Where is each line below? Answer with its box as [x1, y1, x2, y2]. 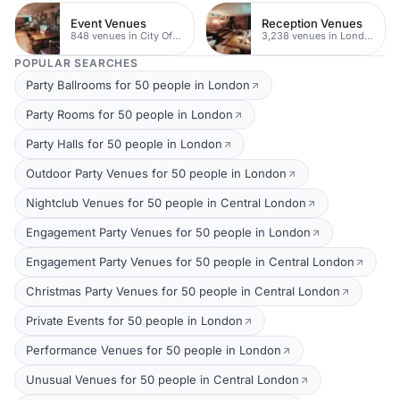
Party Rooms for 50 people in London [26, 107, 233, 121]
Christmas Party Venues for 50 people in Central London [26, 284, 340, 298]
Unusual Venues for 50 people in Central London [26, 372, 299, 387]
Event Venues [71, 15, 146, 30]
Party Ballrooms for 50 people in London [26, 78, 250, 92]
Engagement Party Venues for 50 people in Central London [26, 254, 354, 269]
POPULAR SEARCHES [14, 56, 138, 70]
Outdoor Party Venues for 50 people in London [26, 166, 287, 180]
